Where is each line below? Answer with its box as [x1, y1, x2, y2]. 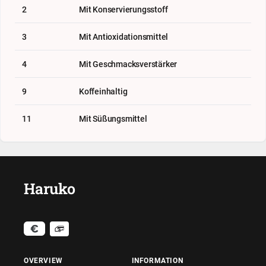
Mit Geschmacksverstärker [79, 58, 178, 69]
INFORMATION [131, 255, 183, 265]
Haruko [24, 179, 75, 198]
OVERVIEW [24, 255, 63, 265]
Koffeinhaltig [79, 85, 128, 97]
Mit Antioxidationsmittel [79, 31, 169, 42]
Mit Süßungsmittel [79, 113, 147, 124]
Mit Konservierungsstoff [79, 4, 168, 15]
